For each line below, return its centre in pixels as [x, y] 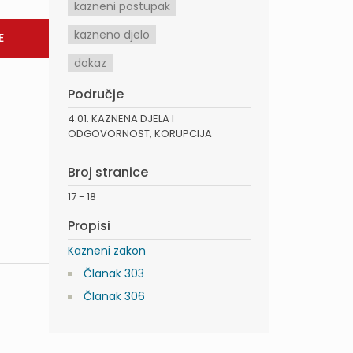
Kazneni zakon [107, 251]
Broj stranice [108, 173]
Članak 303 [114, 274]
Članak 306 [114, 297]
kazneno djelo [112, 35]
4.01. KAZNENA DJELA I [121, 119]
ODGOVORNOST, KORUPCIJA [140, 134]
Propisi [89, 226]
